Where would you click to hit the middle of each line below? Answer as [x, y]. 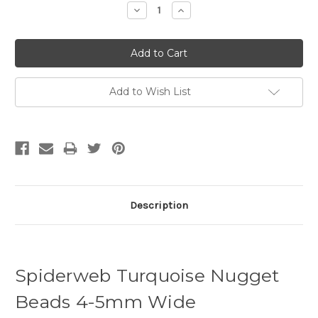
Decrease [155, 10]
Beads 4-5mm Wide [105, 301]
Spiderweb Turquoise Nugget [147, 275]
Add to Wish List [150, 91]
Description [159, 205]
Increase [197, 10]
